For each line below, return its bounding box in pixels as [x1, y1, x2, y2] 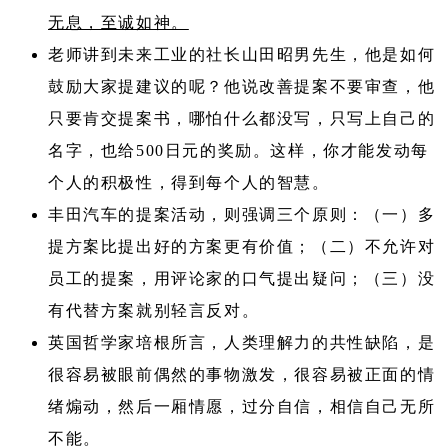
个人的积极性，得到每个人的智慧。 [48, 174, 330, 192]
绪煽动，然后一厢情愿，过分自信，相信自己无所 [48, 398, 436, 416]
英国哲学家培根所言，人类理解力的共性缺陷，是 [48, 334, 436, 352]
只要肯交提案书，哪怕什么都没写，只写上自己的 [48, 110, 436, 128]
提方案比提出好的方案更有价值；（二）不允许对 [48, 238, 436, 256]
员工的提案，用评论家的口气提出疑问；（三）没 [48, 270, 436, 288]
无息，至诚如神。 [48, 14, 189, 32]
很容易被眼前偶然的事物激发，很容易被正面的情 [48, 366, 436, 384]
